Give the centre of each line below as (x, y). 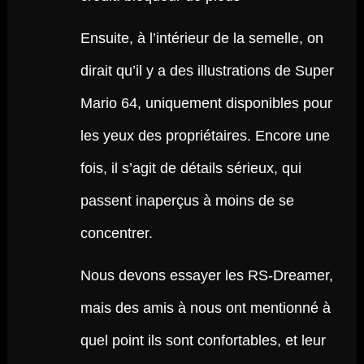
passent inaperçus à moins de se (187, 201)
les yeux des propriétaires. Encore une (205, 136)
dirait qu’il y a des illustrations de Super (207, 71)
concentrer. (116, 233)
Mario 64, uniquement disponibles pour (206, 103)
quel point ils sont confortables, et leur (203, 340)
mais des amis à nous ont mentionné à (205, 308)
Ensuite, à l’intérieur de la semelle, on (201, 38)
